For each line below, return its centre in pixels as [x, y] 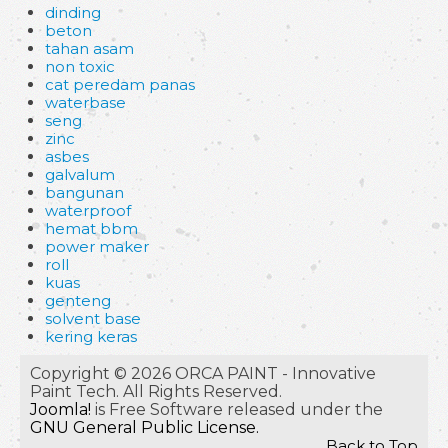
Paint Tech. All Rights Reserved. [156, 391]
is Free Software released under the [237, 409]
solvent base [93, 318]
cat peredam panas [120, 84]
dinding [73, 12]
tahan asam [89, 48]
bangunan [84, 192]
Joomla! [60, 409]
